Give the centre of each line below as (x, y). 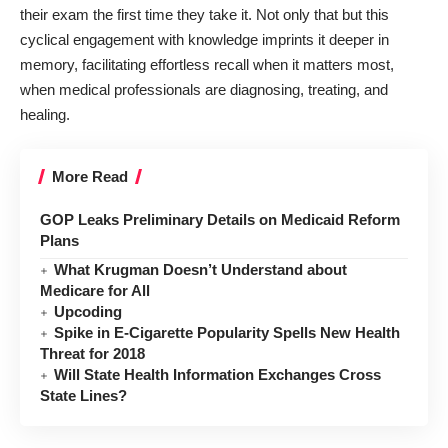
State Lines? (83, 396)
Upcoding (88, 312)
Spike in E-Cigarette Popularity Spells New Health (227, 333)
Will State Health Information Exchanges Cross (218, 375)
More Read (90, 177)
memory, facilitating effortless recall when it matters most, (207, 64)
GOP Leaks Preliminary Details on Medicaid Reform (220, 220)
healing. (45, 114)
